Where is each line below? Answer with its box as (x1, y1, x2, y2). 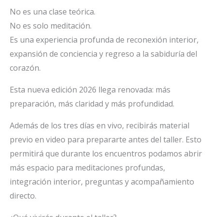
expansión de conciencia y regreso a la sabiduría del (10, 48, 197, 60)
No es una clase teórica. (10, 6, 95, 17)
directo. (10, 190, 36, 201)
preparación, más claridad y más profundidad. (10, 98, 174, 109)
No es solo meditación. (10, 20, 92, 31)
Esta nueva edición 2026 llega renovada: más (10, 84, 170, 95)
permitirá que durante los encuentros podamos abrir (10, 148, 202, 159)
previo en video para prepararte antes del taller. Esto (10, 134, 201, 145)
